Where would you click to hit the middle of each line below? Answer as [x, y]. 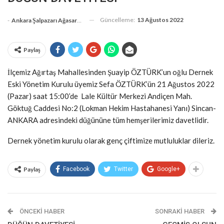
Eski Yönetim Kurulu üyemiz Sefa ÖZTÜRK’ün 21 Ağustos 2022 [111, 84]
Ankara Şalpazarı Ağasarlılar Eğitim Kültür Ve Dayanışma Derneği [44, 20]
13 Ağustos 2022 [160, 19]
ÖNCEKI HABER [41, 211]
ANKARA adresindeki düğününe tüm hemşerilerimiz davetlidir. [108, 120]
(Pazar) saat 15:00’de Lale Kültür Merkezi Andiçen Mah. [100, 96]
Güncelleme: [118, 19]
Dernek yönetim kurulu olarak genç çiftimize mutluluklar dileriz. [111, 140]
